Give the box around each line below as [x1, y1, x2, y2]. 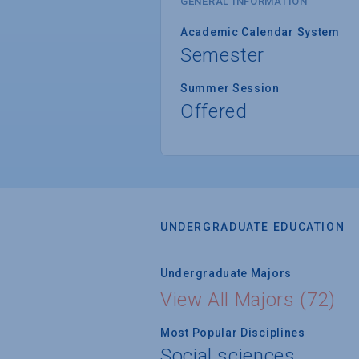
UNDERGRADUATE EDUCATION [160, 220, 345, 233]
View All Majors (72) [160, 288, 336, 311]
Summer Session [180, 81, 280, 95]
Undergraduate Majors [160, 266, 292, 280]
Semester [180, 43, 265, 67]
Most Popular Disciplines [160, 325, 305, 339]
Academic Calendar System [180, 25, 340, 38]
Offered [180, 99, 248, 123]
